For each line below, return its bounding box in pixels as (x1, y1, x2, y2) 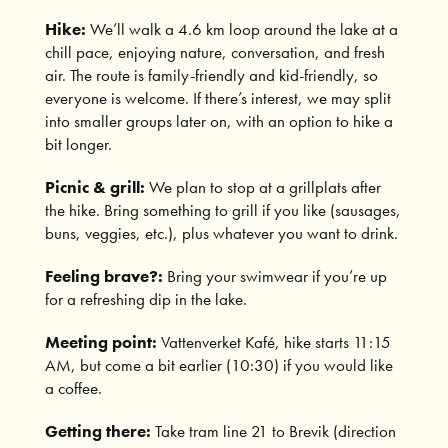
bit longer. (44, 132, 112, 155)
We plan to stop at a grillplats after (144, 175, 381, 198)
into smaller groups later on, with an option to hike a (44, 109, 393, 132)
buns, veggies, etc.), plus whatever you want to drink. (44, 221, 398, 244)
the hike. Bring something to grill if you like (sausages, (44, 198, 401, 221)
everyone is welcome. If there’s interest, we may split (44, 86, 391, 109)
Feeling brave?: (44, 264, 163, 287)
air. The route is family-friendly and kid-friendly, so (44, 63, 378, 86)
